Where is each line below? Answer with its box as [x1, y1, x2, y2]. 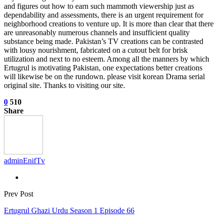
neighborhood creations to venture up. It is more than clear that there [4, 20, 214, 28]
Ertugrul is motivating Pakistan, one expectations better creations [4, 64, 202, 72]
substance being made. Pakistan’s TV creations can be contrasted [4, 37, 203, 46]
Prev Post [4, 190, 33, 198]
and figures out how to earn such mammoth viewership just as [4, 2, 194, 11]
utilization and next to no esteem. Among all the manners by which [4, 55, 209, 64]
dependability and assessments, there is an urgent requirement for [4, 11, 203, 20]
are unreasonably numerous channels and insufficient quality [4, 28, 190, 37]
